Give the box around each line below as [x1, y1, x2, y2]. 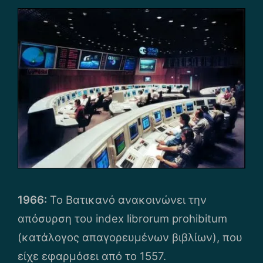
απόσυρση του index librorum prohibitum [18, 212, 227, 225]
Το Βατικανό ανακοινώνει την [47, 193, 207, 207]
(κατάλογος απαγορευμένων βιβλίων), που [18, 231, 242, 244]
